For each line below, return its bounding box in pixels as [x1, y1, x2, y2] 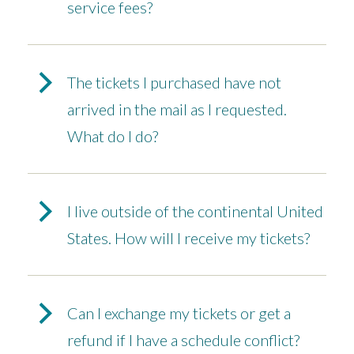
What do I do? [67, 126, 158, 146]
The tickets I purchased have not [67, 73, 281, 92]
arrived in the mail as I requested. [67, 100, 287, 119]
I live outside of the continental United [67, 201, 323, 221]
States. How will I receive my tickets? [67, 228, 310, 248]
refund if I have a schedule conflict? [67, 330, 299, 350]
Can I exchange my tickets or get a [67, 303, 291, 323]
